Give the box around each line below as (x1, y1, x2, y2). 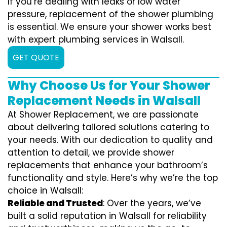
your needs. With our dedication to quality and (8, 134, 213, 146)
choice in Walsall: (8, 184, 83, 197)
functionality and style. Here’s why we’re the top (8, 172, 218, 184)
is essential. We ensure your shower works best (8, 21, 211, 33)
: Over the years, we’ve (103, 197, 201, 210)
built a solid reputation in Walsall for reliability (8, 210, 207, 222)
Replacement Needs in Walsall (8, 92, 201, 109)
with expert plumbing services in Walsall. (8, 33, 184, 46)
